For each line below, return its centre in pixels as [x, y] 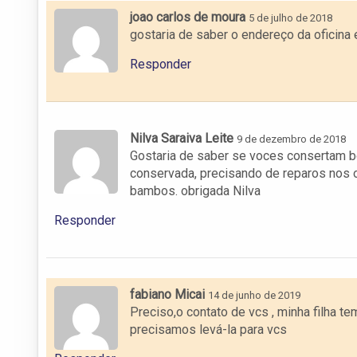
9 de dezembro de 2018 [291, 139]
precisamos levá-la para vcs [208, 329]
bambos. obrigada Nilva [195, 190]
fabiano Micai [167, 294]
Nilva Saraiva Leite [182, 138]
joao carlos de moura [188, 17]
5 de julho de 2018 [290, 18]
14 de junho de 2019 [254, 295]
